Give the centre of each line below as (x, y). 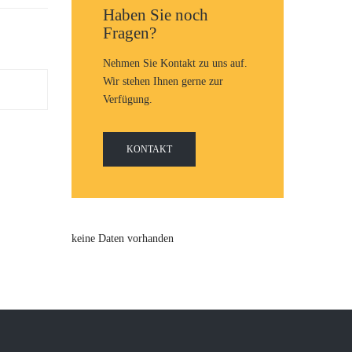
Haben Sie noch (156, 15)
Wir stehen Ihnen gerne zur (163, 82)
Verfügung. (128, 100)
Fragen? (130, 33)
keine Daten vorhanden (123, 239)
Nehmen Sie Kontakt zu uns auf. (175, 64)
